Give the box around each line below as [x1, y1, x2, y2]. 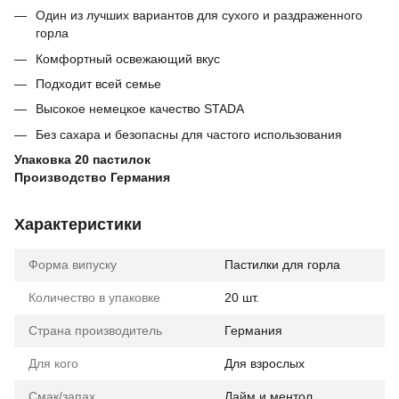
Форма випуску [28, 257, 117, 273]
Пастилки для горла [224, 257, 340, 273]
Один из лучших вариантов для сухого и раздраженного [36, 8, 362, 23]
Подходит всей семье [36, 76, 161, 91]
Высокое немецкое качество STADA [36, 102, 244, 117]
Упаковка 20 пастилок [14, 152, 151, 167]
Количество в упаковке [28, 290, 160, 305]
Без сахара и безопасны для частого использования [36, 126, 342, 142]
